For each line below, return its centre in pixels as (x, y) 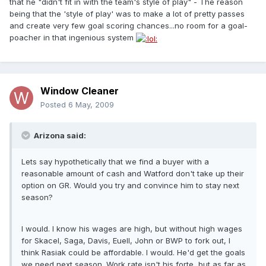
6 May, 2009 (91, 105)
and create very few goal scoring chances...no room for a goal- (129, 26)
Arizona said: (59, 136)
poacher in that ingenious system (73, 38)
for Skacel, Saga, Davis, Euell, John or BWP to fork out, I (126, 241)
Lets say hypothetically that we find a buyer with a (115, 162)
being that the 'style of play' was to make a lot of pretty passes (127, 14)
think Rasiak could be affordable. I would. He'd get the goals (133, 253)
